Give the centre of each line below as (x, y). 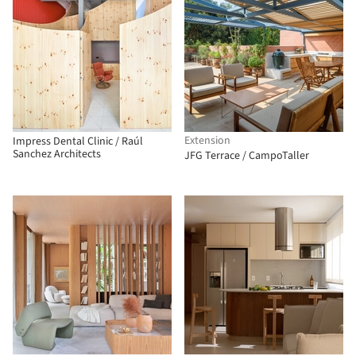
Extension (207, 141)
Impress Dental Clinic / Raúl (78, 141)
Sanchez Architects (57, 154)
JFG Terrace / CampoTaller (247, 156)
